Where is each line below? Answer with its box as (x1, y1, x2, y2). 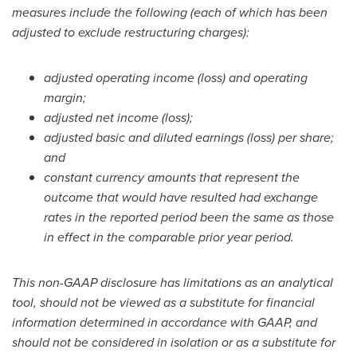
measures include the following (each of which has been (12, 3, 328, 22)
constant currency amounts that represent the (44, 168, 300, 186)
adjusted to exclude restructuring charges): (12, 23, 249, 41)
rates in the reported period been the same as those (44, 208, 334, 226)
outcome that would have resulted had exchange (44, 188, 318, 206)
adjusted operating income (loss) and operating (44, 69, 308, 87)
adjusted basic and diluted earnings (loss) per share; (44, 128, 334, 147)
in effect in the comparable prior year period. (44, 228, 294, 246)
